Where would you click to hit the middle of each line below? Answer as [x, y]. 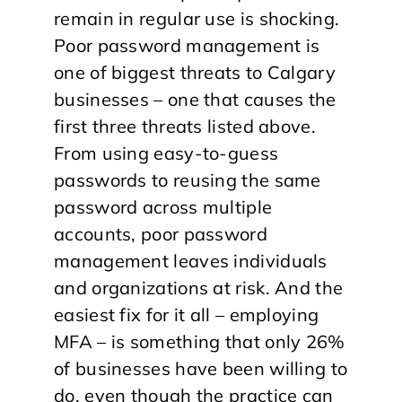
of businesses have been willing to [201, 368]
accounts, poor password [161, 233]
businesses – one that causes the [195, 99]
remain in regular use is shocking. [197, 18]
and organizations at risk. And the [199, 287]
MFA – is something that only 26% [200, 341]
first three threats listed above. [185, 126]
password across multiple [163, 206]
